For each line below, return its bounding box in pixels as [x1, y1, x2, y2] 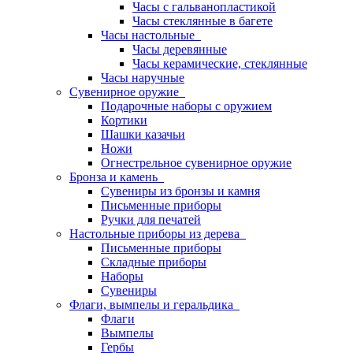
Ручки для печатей [101, 213, 201, 226]
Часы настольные [101, 28, 201, 42]
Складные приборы [101, 255, 206, 269]
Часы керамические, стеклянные [132, 57, 307, 70]
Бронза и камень [69, 170, 164, 184]
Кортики [101, 113, 147, 127]
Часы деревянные [132, 43, 227, 56]
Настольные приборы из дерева [69, 227, 246, 240]
